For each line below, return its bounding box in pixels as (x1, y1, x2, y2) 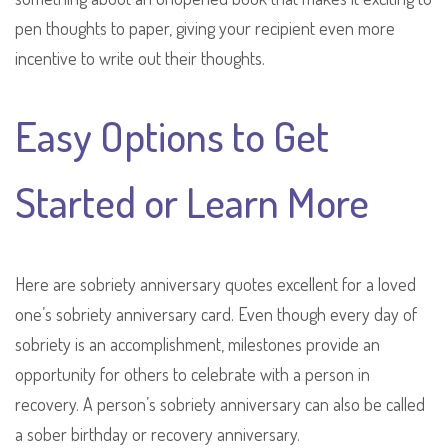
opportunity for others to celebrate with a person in (15, 362, 370, 385)
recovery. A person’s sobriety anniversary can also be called (15, 392, 425, 415)
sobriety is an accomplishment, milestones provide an (15, 332, 380, 355)
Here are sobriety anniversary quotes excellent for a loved (15, 272, 416, 295)
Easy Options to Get (15, 108, 329, 162)
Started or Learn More (15, 174, 369, 228)
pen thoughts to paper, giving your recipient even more (15, 16, 395, 39)
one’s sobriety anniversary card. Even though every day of (15, 302, 417, 325)
